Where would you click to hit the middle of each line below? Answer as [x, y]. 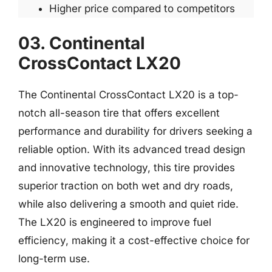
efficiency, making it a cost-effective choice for [134, 240]
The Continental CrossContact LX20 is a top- [128, 94]
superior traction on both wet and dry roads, [126, 185]
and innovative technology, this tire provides [127, 167]
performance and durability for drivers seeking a [135, 131]
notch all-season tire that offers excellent [119, 113]
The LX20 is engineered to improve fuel [115, 222]
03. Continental [82, 43]
